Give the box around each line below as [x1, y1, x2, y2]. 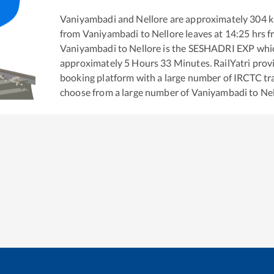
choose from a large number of [60, 86, 191, 98]
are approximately [168, 13, 248, 25]
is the [161, 42, 187, 54]
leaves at [183, 28, 223, 40]
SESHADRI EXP [188, 42, 255, 54]
